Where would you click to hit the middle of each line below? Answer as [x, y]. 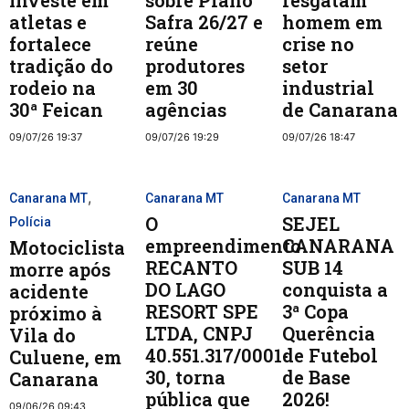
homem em [332, 22]
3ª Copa [315, 312]
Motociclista [67, 248]
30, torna [186, 378]
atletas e [48, 22]
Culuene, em [65, 357]
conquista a [335, 290]
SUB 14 [312, 268]
